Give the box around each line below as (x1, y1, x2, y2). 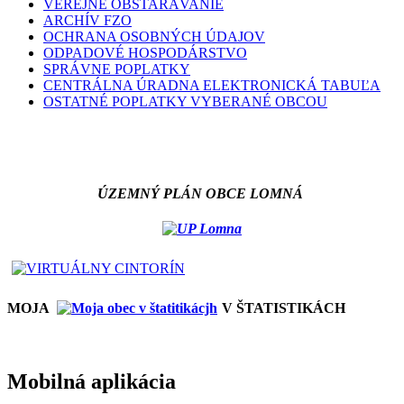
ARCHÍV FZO (43, 13, 132, 29)
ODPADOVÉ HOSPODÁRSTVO (43, 45, 247, 61)
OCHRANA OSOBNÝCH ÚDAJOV (43, 29, 265, 45)
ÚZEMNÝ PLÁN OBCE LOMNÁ (97, 186, 307, 202)
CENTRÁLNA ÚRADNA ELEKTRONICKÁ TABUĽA (43, 78, 381, 94)
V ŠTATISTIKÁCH (222, 300, 345, 317)
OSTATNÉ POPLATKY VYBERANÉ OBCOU (43, 94, 327, 110)
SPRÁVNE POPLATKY (43, 61, 190, 78)
